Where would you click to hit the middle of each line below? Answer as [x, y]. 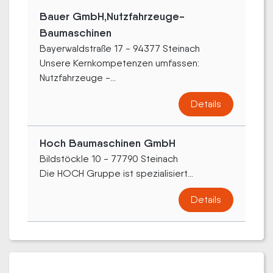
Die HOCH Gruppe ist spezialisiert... [116, 173]
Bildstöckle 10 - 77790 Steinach [109, 159]
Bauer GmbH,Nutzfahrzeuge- [112, 16]
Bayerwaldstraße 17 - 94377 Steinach [120, 48]
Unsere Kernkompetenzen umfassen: [119, 63]
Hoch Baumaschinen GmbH [108, 143]
